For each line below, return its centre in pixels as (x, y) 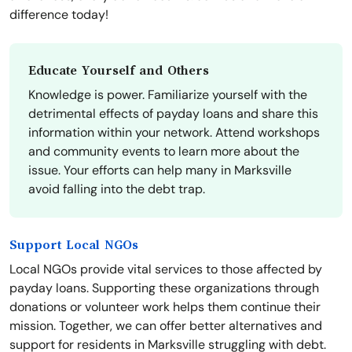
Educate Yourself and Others (119, 71)
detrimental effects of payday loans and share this (173, 114)
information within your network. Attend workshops (174, 133)
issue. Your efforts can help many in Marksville (160, 170)
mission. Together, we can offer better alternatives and (166, 326)
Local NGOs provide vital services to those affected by (166, 269)
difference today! (59, 15)
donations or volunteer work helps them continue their (165, 307)
